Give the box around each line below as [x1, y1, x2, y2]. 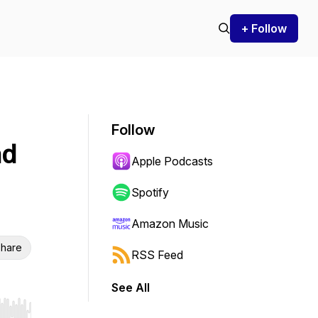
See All [111, 280, 150, 295]
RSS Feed [131, 248, 183, 262]
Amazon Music [131, 216, 209, 231]
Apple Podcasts [131, 154, 213, 168]
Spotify [131, 185, 169, 199]
